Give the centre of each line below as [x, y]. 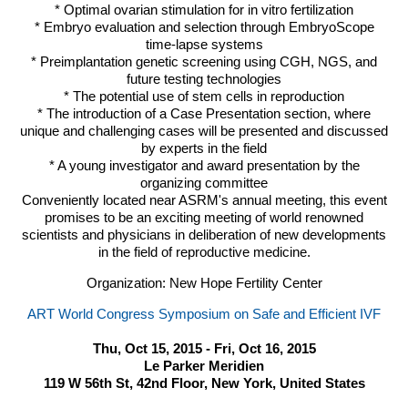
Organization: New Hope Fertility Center [204, 283]
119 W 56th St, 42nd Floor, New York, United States [204, 383]
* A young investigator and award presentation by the [204, 166]
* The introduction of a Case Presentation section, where [204, 114]
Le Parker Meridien [204, 366]
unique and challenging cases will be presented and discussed [204, 131]
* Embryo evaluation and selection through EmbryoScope [204, 27]
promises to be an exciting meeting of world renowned [204, 218]
